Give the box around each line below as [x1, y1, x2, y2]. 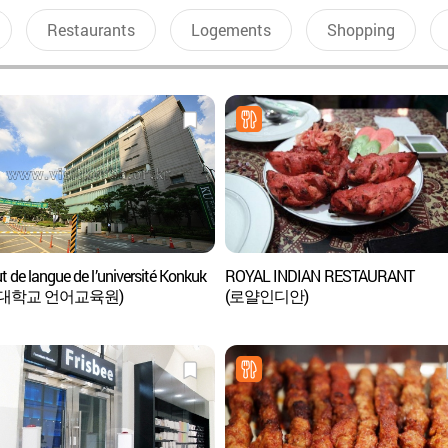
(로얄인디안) [224, 285, 309, 306]
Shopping [326, 19, 395, 40]
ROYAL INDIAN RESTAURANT [224, 265, 414, 286]
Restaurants [46, 19, 135, 40]
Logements [190, 19, 271, 40]
